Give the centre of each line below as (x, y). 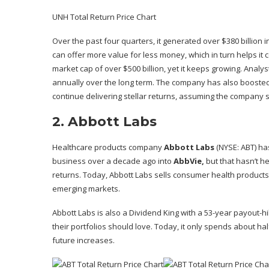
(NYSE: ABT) (236, 147)
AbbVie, (189, 161)
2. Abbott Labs (104, 122)
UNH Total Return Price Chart (104, 17)
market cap (73, 69)
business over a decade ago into (113, 161)
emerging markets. (86, 189)
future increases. (83, 240)
